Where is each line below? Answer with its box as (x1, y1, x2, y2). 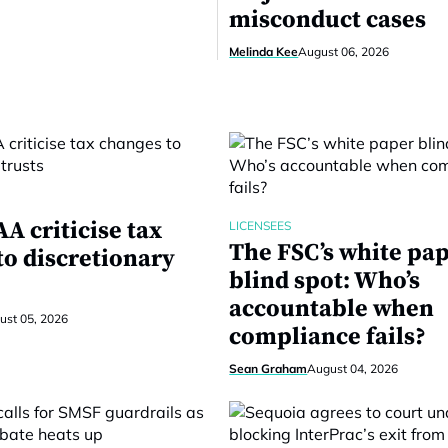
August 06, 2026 (298, 44, 390, 59)
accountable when (229, 294, 435, 324)
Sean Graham (229, 361, 308, 376)
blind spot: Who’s (229, 266, 421, 296)
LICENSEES (229, 218, 292, 233)
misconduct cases (229, 5, 427, 35)
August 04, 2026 (307, 361, 399, 376)
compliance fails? (229, 322, 427, 352)
